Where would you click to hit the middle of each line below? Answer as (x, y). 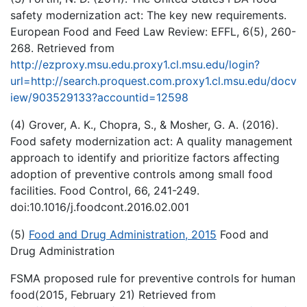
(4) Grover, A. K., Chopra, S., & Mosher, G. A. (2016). (144, 125)
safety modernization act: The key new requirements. (148, 15)
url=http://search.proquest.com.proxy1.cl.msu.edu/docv (153, 81)
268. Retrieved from (62, 48)
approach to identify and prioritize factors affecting (145, 158)
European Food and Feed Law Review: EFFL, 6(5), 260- (153, 32)
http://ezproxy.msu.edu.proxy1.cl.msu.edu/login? (135, 64)
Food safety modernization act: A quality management (151, 141)
